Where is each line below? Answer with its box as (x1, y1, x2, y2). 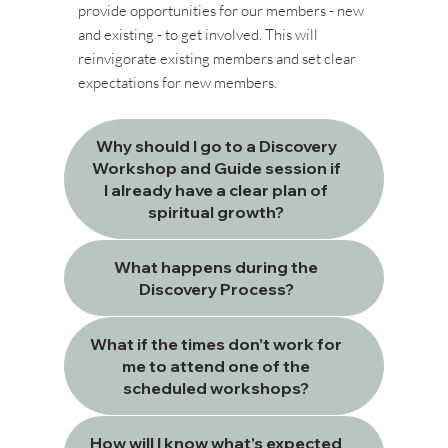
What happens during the (114, 257, 318, 278)
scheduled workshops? (123, 378, 309, 399)
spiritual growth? (148, 202, 284, 223)
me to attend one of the (122, 356, 310, 377)
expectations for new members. (77, 72, 277, 92)
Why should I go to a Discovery (95, 136, 337, 157)
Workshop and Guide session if (91, 158, 341, 179)
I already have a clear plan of (104, 180, 328, 201)
